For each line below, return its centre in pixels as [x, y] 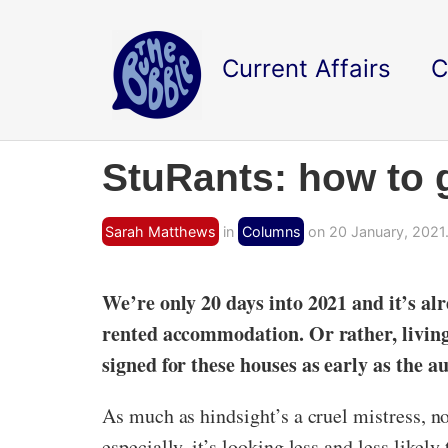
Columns [271, 231]
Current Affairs [306, 68]
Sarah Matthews [161, 231]
